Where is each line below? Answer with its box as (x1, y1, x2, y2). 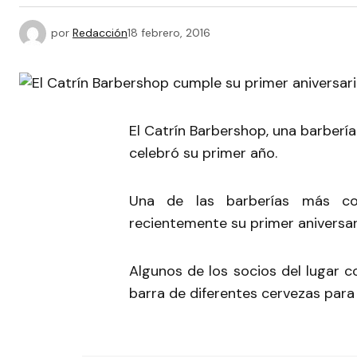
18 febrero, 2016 (127, 25, 210, 40)
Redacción (73, 25, 127, 40)
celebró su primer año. (129, 143, 277, 163)
